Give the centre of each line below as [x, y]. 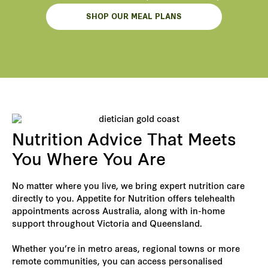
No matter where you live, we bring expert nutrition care [128, 187]
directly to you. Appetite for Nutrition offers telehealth [124, 199]
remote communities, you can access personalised [117, 262]
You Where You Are [89, 161]
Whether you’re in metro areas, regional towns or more [126, 249]
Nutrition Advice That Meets [124, 141]
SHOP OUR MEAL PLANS [134, 18]
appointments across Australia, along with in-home [118, 212]
